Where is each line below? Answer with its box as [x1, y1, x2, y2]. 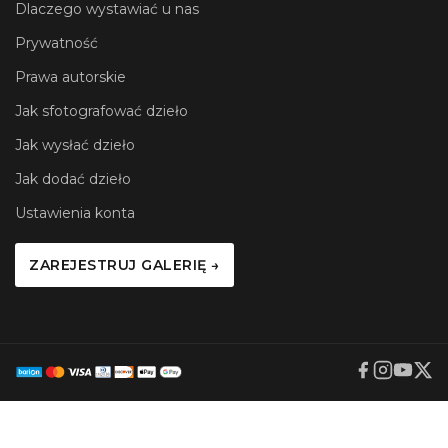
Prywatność [15, 33, 98, 52]
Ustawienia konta [15, 203, 135, 222]
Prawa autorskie [15, 67, 126, 86]
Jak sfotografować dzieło [15, 101, 188, 120]
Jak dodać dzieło [15, 169, 131, 188]
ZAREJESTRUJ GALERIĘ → [29, 255, 220, 274]
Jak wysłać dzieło [15, 135, 135, 154]
